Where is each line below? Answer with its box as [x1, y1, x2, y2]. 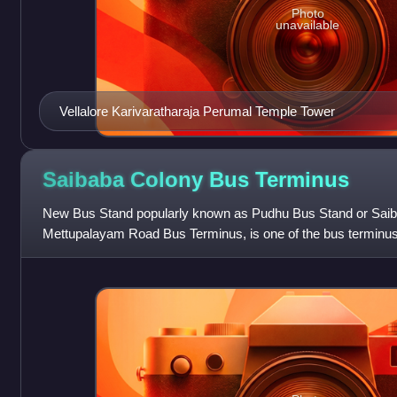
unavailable [276, 18, 340, 33]
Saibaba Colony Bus [42, 167, 255, 191]
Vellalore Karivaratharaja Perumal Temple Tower [58, 104, 335, 120]
